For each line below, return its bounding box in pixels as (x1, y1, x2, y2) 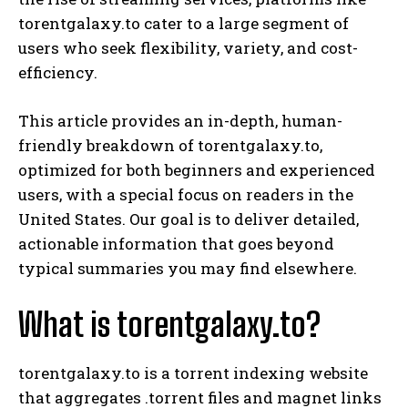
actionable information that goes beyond (18, 232, 334, 254)
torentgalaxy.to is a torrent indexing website (18, 362, 368, 383)
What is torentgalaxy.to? (18, 304, 321, 344)
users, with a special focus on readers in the (18, 183, 353, 205)
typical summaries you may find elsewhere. (18, 257, 357, 279)
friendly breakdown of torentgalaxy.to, (18, 134, 322, 156)
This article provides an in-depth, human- (18, 109, 342, 131)
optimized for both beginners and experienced (18, 158, 375, 180)
